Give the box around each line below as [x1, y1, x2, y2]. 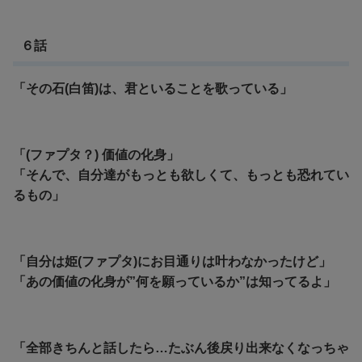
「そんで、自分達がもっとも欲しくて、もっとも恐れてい [13, 167, 349, 182]
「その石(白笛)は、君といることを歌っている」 [13, 81, 293, 95]
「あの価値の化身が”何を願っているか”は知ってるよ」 [13, 274, 336, 288]
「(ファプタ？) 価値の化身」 [13, 147, 179, 162]
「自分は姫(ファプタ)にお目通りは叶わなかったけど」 [13, 254, 331, 268]
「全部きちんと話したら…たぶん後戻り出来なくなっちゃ [13, 340, 349, 355]
